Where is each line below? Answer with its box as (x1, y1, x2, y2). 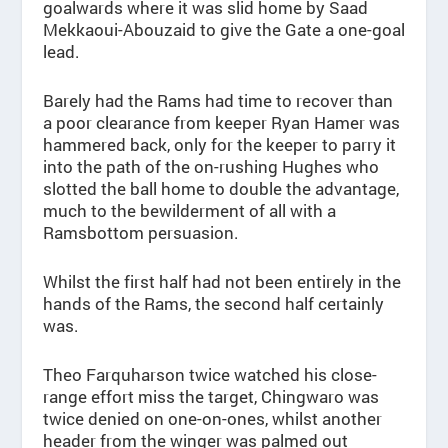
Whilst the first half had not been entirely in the (42, 270, 401, 294)
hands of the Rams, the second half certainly (42, 292, 384, 316)
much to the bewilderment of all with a (42, 199, 336, 223)
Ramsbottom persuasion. (42, 221, 239, 245)
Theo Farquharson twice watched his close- (42, 363, 377, 387)
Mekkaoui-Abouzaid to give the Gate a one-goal (42, 17, 405, 41)
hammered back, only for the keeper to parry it (42, 133, 396, 157)
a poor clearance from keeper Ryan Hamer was (42, 111, 400, 135)
